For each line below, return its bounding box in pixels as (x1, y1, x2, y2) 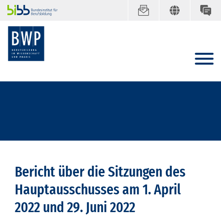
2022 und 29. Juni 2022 (15, 198, 135, 217)
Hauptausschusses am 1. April (15, 181, 181, 199)
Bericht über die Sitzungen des (15, 163, 185, 181)
